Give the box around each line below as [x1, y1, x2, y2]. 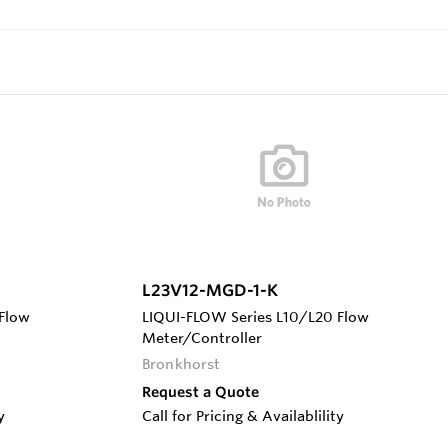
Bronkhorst [142, 354, 221, 373]
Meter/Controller [142, 328, 262, 347]
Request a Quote [142, 382, 259, 401]
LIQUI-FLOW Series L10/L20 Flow [142, 307, 369, 326]
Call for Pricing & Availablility [142, 406, 344, 425]
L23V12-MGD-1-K [142, 279, 278, 300]
